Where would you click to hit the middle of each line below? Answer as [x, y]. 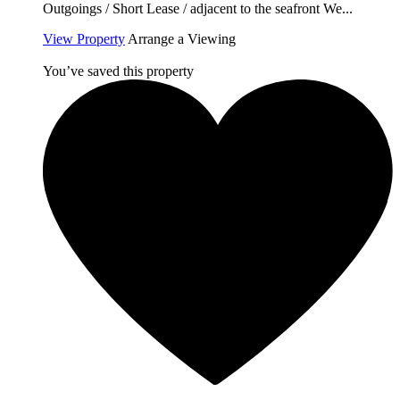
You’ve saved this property [118, 71]
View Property [84, 39]
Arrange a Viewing [182, 39]
